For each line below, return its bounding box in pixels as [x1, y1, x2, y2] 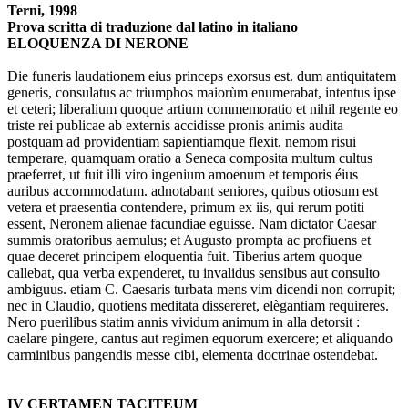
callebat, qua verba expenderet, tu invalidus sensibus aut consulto [7, 265, 380, 281]
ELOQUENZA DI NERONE [7, 36, 189, 52]
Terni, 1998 [7, 3, 81, 19]
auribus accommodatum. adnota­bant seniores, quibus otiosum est [7, 183, 378, 199]
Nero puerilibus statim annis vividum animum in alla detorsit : [7, 314, 360, 331]
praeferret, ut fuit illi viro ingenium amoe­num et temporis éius [7, 167, 358, 183]
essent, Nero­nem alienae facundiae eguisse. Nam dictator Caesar [7, 216, 376, 232]
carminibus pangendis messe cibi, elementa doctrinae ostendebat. [7, 347, 382, 363]
